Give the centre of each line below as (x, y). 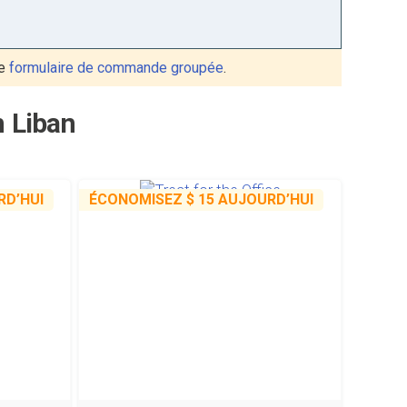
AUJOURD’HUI (264, 199)
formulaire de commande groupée (116, 68)
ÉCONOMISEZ (138, 199)
